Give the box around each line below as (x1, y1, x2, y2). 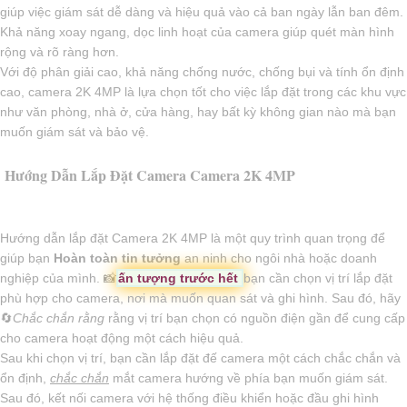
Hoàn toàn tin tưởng (54, 251, 181, 266)
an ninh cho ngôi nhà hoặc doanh (181, 251, 377, 266)
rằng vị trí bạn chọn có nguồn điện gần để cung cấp (104, 311, 405, 326)
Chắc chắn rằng (13, 311, 104, 326)
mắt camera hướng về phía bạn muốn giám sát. (109, 371, 388, 386)
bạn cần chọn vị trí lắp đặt (243, 271, 392, 286)
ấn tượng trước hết (118, 271, 242, 286)
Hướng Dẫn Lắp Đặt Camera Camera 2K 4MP (5, 164, 295, 186)
